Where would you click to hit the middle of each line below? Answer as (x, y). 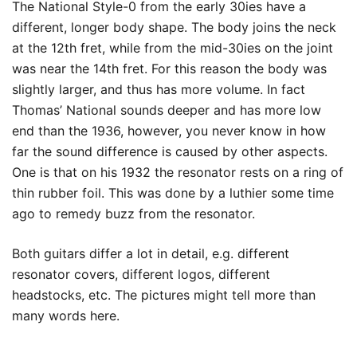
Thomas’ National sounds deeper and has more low (167, 110)
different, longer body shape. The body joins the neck (174, 27)
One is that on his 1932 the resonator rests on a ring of (178, 173)
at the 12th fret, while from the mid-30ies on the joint (173, 48)
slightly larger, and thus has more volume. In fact (159, 90)
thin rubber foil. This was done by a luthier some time (173, 193)
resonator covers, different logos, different (141, 275)
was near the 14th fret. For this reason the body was (169, 69)
